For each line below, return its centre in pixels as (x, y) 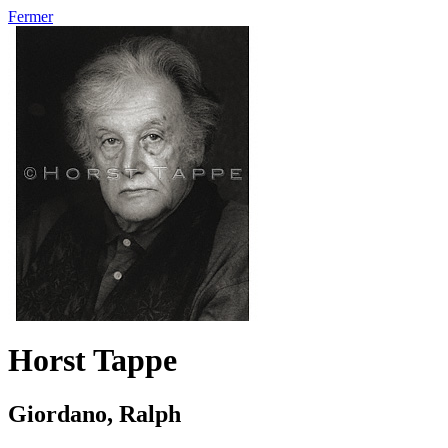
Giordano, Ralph (94, 413)
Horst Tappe (92, 360)
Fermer (30, 16)
